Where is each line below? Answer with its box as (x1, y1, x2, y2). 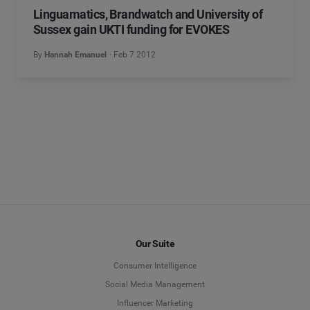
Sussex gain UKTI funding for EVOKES (33, 22, 230, 37)
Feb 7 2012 (113, 50, 156, 60)
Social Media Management (105, 280, 205, 290)
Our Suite (135, 238, 175, 250)
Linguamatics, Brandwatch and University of (33, 7, 263, 21)
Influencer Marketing (117, 298, 193, 309)
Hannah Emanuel (44, 50, 107, 60)
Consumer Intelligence (113, 261, 197, 271)
